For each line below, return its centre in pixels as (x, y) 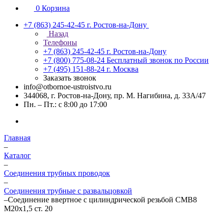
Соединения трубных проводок (57, 173)
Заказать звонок (70, 78)
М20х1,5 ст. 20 (28, 208)
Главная (17, 138)
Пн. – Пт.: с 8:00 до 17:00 (65, 104)
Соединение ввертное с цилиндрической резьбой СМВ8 (102, 200)
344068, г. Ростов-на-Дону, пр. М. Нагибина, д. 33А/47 (115, 96)
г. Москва (123, 69)
